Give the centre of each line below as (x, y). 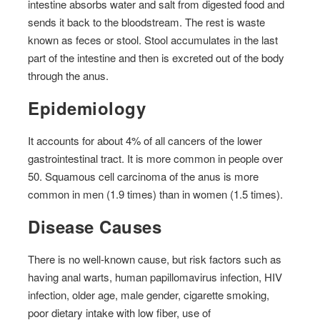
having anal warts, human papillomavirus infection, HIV (155, 277)
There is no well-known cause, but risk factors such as (155, 259)
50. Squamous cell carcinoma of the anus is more (144, 176)
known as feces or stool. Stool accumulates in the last (153, 40)
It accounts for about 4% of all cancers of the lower (145, 141)
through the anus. (69, 76)
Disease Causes (95, 227)
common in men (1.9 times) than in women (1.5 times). (156, 194)
